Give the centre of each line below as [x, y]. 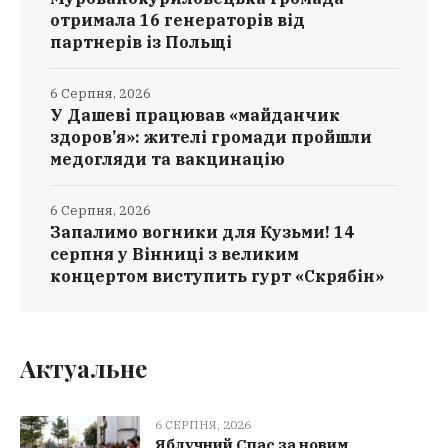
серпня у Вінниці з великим [174, 253]
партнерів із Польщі [141, 41]
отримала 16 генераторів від [177, 19]
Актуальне [83, 367]
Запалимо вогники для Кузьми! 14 [202, 231]
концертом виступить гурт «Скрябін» [217, 275]
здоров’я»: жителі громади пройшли [211, 136]
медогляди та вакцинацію [167, 158]
